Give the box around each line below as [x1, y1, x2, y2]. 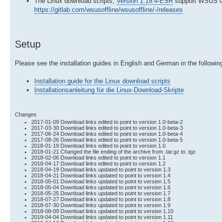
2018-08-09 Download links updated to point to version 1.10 [31, 208, 174, 214]
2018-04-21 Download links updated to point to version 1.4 [31, 172, 171, 178]
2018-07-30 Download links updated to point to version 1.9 [31, 202, 171, 208]
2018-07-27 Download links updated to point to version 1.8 [31, 196, 171, 202]
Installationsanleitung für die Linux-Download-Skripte [34, 86, 184, 94]
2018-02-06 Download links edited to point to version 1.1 [31, 154, 166, 161]
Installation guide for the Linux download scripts [34, 77, 170, 85]
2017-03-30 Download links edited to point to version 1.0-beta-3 [31, 124, 183, 131]
